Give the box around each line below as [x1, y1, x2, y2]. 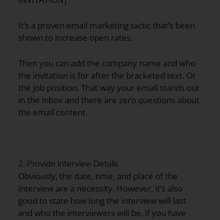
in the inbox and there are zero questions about [18, 94, 199, 106]
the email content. [18, 107, 87, 118]
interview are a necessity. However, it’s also [18, 182, 183, 194]
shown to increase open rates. [18, 32, 133, 44]
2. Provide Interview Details [18, 158, 118, 169]
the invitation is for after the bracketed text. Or [18, 70, 196, 82]
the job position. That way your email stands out [18, 82, 199, 94]
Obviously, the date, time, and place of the [18, 170, 178, 182]
